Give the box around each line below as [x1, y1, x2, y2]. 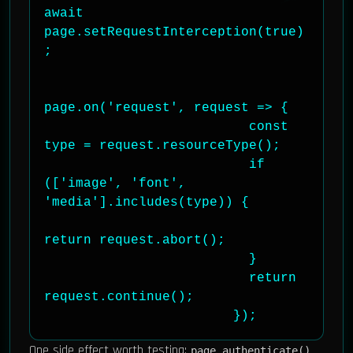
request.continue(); [44, 290, 194, 304]
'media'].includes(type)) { [44, 195, 249, 210]
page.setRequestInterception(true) [44, 25, 304, 39]
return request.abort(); [44, 233, 225, 247]
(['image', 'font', [44, 176, 186, 191]
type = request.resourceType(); [44, 139, 281, 153]
